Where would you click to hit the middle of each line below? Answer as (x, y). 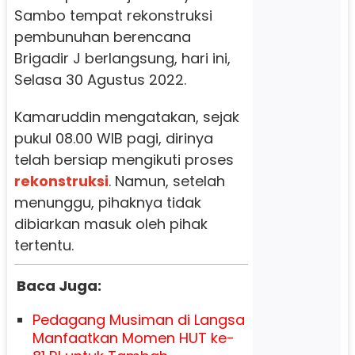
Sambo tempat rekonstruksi (113, 16)
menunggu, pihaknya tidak (107, 203)
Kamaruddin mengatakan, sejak (126, 117)
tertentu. (46, 246)
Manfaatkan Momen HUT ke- (133, 338)
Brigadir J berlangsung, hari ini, (122, 59)
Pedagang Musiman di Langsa (138, 320)
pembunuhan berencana (102, 37)
